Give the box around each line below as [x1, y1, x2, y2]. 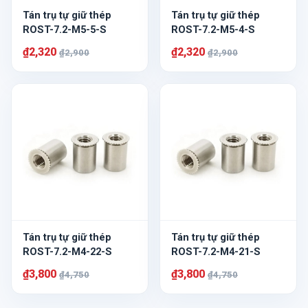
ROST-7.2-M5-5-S [23, 23, 107, 36]
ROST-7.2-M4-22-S [23, 245, 112, 258]
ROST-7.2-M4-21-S [171, 245, 261, 258]
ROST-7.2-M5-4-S [171, 23, 255, 36]
